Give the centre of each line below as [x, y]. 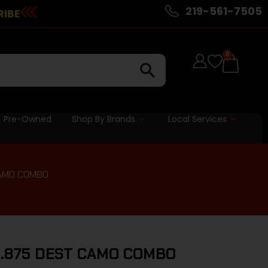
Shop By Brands [103, 119]
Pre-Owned [27, 119]
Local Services [198, 119]
